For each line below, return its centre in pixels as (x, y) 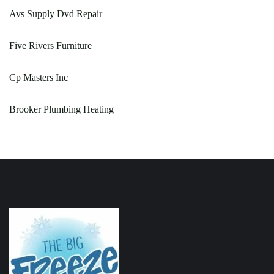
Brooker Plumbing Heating (61, 109)
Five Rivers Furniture (50, 45)
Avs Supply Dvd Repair (56, 13)
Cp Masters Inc (39, 77)
